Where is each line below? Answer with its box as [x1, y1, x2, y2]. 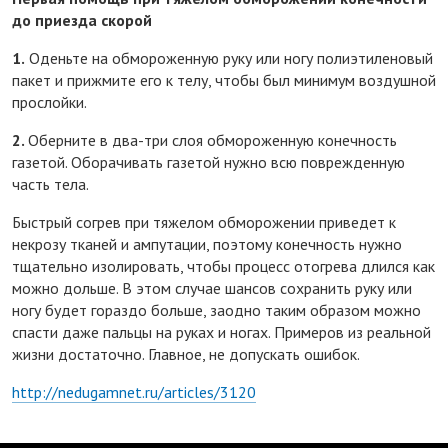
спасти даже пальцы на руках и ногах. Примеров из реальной [12, 321, 431, 342]
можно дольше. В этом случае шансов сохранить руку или [12, 277, 412, 298]
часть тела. [12, 173, 89, 194]
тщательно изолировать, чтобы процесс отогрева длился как [12, 255, 435, 276]
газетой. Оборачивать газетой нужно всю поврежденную [12, 151, 405, 172]
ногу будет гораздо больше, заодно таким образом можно [12, 299, 421, 320]
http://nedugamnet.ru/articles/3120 [12, 381, 256, 402]
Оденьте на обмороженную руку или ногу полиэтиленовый [25, 47, 433, 68]
